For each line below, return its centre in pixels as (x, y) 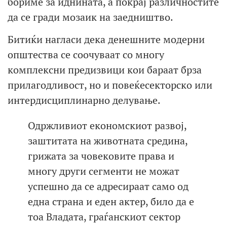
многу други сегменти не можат (104, 171)
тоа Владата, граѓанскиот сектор (104, 217)
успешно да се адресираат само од (108, 186)
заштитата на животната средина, (108, 141)
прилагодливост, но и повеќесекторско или (110, 85)
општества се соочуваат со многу (86, 55)
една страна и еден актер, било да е (111, 202)
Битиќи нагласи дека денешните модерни (106, 40)
